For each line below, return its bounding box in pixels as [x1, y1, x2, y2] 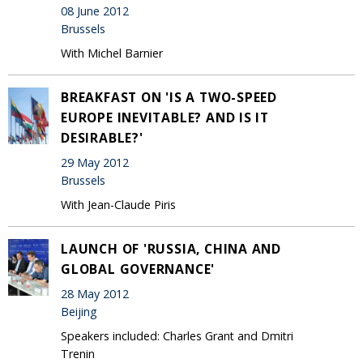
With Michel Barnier [61, 45, 163, 61]
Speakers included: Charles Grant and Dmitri [61, 327, 293, 344]
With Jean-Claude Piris [61, 196, 176, 212]
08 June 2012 [61, 3, 129, 19]
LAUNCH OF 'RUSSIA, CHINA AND [61, 239, 282, 258]
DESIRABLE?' [61, 128, 143, 147]
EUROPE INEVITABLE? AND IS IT [61, 108, 270, 126]
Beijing [61, 304, 97, 320]
